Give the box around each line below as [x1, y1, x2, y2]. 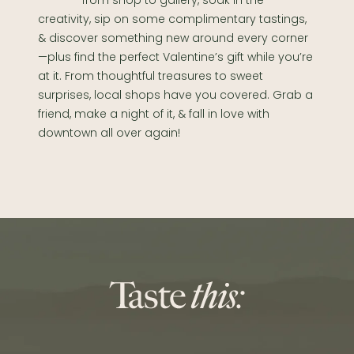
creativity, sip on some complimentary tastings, [37, 11, 307, 28]
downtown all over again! [37, 125, 180, 141]
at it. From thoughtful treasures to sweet [37, 68, 263, 85]
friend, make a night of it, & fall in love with [37, 106, 269, 122]
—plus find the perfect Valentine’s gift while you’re [37, 49, 313, 66]
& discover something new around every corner [37, 30, 308, 47]
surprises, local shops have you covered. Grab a [37, 87, 313, 104]
